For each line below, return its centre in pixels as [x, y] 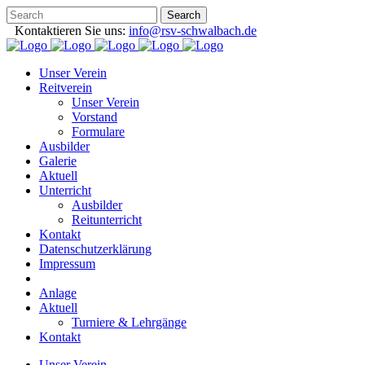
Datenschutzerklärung [95, 249]
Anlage [58, 293]
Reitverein [66, 88]
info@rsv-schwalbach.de [193, 31]
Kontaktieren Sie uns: [72, 31]
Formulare [98, 132]
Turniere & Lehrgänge [129, 322]
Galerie [58, 161]
